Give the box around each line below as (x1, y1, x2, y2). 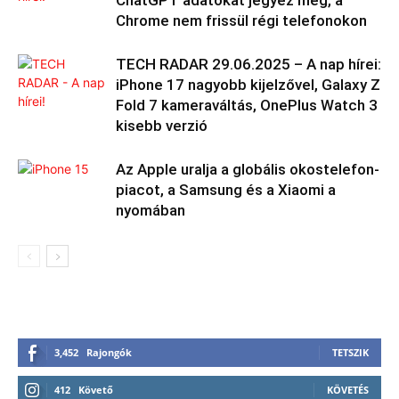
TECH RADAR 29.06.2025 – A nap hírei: (116, 55, 381, 73)
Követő (78, 383, 113, 396)
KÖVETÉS (327, 383, 369, 396)
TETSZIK (332, 346, 369, 359)
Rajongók (86, 346, 132, 359)
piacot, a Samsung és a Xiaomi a (116, 181, 336, 199)
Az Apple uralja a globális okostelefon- (116, 160, 379, 178)
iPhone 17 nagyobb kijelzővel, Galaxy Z (116, 76, 380, 94)
